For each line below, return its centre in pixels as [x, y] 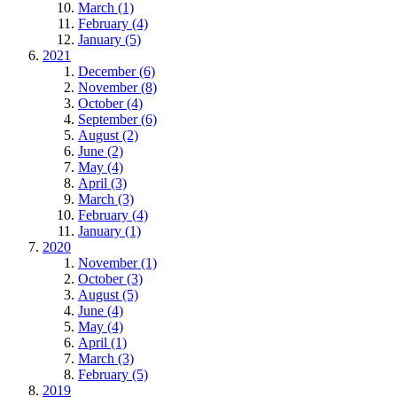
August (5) [108, 295]
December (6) [117, 72]
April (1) [102, 343]
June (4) [101, 311]
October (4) [110, 104]
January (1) [109, 231]
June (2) [101, 152]
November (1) [117, 263]
